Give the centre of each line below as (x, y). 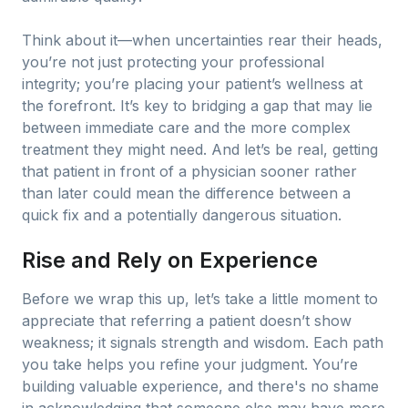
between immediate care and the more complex (186, 127)
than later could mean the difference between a (186, 193)
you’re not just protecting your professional (173, 62)
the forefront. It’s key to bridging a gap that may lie (197, 106)
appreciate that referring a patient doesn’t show (187, 321)
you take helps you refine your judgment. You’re (190, 364)
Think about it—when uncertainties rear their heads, (202, 40)
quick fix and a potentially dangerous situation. (182, 215)
